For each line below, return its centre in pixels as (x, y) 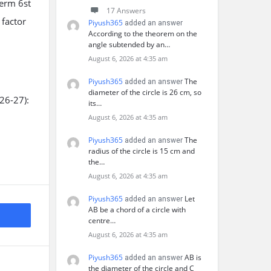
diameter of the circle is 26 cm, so (145, 92)
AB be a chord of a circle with (137, 210)
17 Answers (126, 11)
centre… (102, 220)
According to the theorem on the (143, 34)
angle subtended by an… (129, 44)
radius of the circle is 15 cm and (142, 151)
